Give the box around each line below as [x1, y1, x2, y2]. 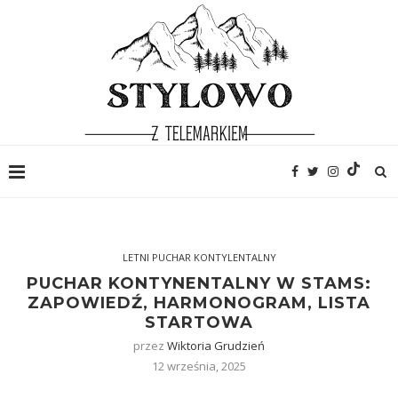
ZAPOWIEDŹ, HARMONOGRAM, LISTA [28, 293, 370, 313]
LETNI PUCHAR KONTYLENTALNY [122, 251, 276, 264]
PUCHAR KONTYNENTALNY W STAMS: [27, 274, 371, 293]
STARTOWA [145, 313, 253, 332]
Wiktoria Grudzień [167, 338, 265, 354]
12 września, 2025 [152, 358, 246, 374]
